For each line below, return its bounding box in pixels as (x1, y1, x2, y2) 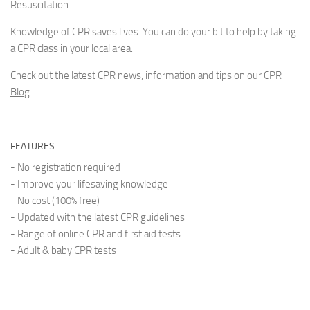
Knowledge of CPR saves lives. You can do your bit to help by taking (10, 26, 296, 38)
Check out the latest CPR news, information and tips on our (10, 69, 264, 82)
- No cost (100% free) (10, 194, 100, 207)
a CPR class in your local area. (10, 42, 133, 55)
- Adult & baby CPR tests (10, 244, 116, 257)
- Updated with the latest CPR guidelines (10, 211, 185, 224)
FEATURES (10, 140, 55, 152)
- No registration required (10, 161, 120, 174)
